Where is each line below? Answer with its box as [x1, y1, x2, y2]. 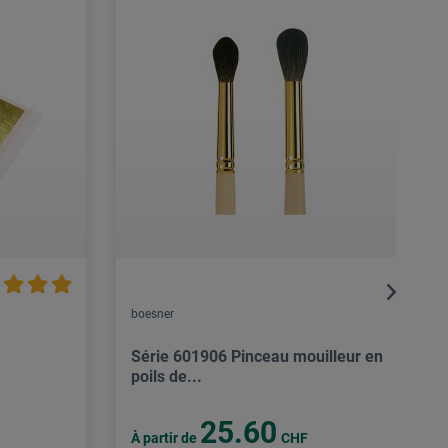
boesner [131, 307, 174, 322]
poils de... [131, 367, 202, 387]
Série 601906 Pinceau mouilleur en [131, 347, 383, 367]
